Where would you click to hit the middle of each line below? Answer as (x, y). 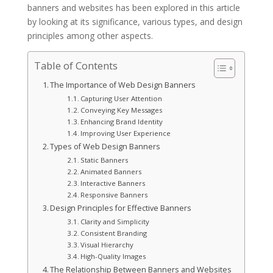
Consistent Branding (114, 233)
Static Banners (104, 160)
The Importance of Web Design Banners (123, 85)
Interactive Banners (113, 183)
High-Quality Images (113, 256)
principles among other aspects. (90, 35)
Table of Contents (76, 65)
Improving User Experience (126, 133)
